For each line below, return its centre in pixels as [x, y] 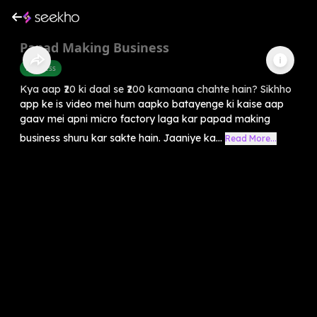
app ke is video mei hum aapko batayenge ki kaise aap [152, 104]
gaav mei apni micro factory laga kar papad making [145, 119]
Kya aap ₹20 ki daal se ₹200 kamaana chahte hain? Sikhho [156, 89]
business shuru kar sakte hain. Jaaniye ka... [121, 138]
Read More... [251, 138]
